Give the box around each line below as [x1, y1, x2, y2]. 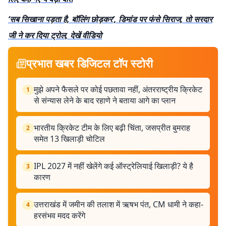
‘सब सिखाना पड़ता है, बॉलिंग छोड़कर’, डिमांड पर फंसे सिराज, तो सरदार [8, 14, 212, 25]
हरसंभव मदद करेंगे [34, 210, 85, 221]
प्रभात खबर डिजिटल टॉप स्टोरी [26, 55, 153, 71]
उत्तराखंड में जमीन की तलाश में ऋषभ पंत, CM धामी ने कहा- [34, 199, 203, 210]
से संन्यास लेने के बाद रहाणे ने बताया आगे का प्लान [34, 95, 176, 106]
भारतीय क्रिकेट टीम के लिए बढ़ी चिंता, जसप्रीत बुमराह [34, 122, 190, 133]
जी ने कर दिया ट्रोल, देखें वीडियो [8, 30, 102, 41]
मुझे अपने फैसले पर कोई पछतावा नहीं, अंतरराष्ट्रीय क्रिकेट [34, 84, 202, 95]
